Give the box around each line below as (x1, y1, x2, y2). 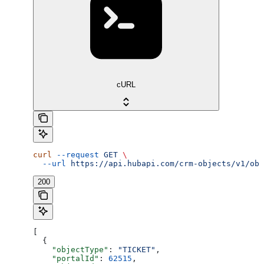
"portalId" (33, 253, 99, 263)
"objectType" (33, 245, 108, 254)
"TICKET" (118, 245, 156, 254)
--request (52, 150, 99, 159)
